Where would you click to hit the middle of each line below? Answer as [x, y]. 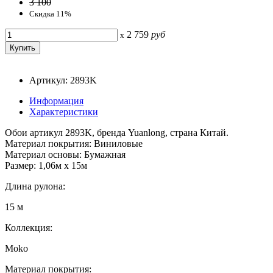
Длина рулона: [35, 186]
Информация [56, 101]
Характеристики [64, 112]
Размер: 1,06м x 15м [46, 165]
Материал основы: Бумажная [65, 154]
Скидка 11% [50, 13]
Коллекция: [29, 227]
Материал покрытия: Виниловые [74, 143]
